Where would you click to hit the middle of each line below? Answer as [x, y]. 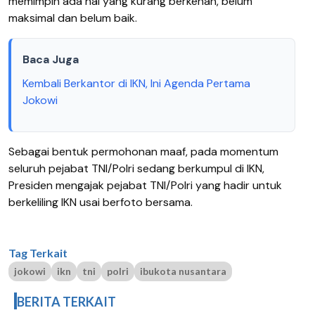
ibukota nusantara [183, 271]
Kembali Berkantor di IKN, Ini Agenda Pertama [136, 83]
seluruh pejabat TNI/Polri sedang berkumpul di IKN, [136, 168]
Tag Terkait [38, 252]
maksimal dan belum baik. [73, 18]
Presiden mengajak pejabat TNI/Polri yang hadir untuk [145, 185]
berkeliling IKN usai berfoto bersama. [101, 202]
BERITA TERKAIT [66, 301]
